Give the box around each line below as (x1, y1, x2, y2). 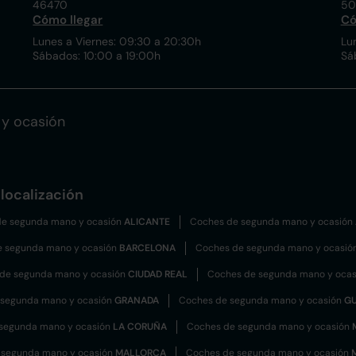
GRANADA (114, 294, 159, 307)
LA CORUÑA (113, 320, 167, 333)
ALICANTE (124, 215, 170, 228)
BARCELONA (119, 242, 176, 254)
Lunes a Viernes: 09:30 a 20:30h (33, 34, 202, 48)
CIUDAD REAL (128, 268, 188, 281)
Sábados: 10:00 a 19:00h (33, 48, 161, 63)
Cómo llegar (33, 12, 103, 28)
